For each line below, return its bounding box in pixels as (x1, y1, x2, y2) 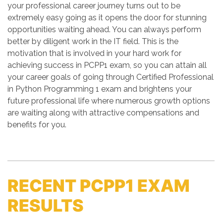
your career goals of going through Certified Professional (7, 72, 214, 82)
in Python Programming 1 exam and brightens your (7, 84, 192, 94)
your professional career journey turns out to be (7, 1, 180, 10)
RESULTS (7, 195, 84, 216)
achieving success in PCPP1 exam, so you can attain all (7, 60, 207, 70)
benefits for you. (7, 120, 66, 129)
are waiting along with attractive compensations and (7, 108, 199, 117)
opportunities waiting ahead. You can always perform (7, 25, 201, 34)
